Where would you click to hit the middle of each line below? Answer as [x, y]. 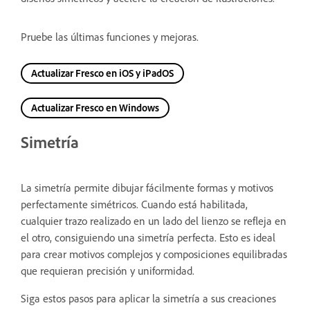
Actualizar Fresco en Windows [95, 108]
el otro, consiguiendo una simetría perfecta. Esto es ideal [148, 237]
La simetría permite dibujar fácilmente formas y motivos [147, 187]
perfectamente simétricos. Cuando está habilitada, [134, 204]
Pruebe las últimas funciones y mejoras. [110, 37]
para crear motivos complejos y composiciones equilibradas [154, 254]
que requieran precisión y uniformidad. [108, 270]
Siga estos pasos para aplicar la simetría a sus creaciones [148, 298]
